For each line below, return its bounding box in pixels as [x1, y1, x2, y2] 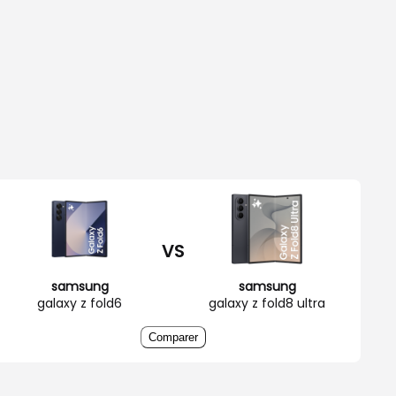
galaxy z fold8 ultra [209, 293, 325, 312]
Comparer [148, 330, 198, 344]
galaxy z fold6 [37, 293, 122, 312]
